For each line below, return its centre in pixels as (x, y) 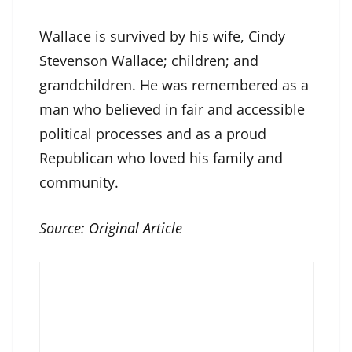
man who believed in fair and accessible (172, 110)
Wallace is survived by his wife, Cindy (162, 37)
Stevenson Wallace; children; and (149, 61)
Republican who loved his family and (161, 158)
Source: (64, 228)
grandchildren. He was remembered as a (174, 85)
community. (79, 183)
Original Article (136, 228)
